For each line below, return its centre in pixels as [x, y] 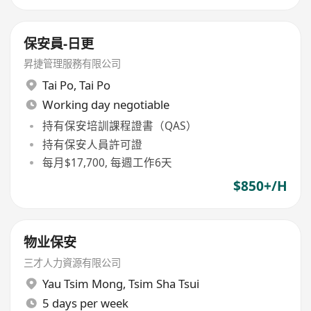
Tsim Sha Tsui [163, 284]
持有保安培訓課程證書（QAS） [119, 126]
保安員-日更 [59, 43]
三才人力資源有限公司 [73, 262]
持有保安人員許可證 [92, 144]
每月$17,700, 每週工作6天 [107, 162]
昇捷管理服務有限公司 [73, 64]
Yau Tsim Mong [82, 284]
